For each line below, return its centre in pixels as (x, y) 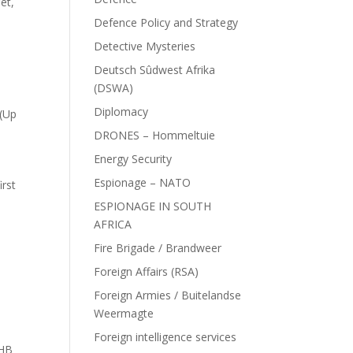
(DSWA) (114, 88)
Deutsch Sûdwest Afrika (155, 70)
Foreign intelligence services (165, 337)
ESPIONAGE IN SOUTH (153, 206)
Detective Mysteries (145, 46)
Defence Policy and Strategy (166, 22)
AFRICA (113, 224)
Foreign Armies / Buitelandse (168, 295)
